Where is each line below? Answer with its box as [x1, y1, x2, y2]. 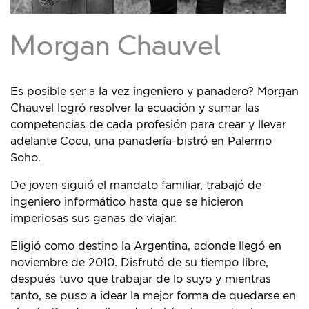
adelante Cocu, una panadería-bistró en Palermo [10, 136, 272, 148]
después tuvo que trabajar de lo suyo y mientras [10, 274, 271, 286]
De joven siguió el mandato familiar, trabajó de [10, 180, 261, 192]
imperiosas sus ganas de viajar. [10, 213, 177, 225]
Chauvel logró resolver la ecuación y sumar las [10, 103, 259, 114]
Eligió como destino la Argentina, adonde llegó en [10, 241, 281, 252]
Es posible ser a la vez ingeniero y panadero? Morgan [10, 86, 299, 98]
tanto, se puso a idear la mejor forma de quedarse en [10, 290, 296, 302]
